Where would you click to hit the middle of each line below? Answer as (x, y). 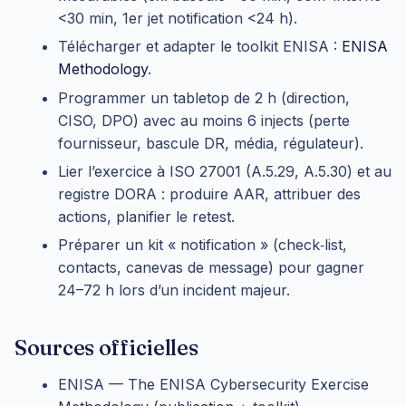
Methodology (103, 69)
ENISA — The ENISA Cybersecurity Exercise (213, 384)
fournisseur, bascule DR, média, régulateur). (211, 143)
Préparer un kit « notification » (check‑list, (203, 245)
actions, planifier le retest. (146, 216)
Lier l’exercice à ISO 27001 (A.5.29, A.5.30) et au (225, 171)
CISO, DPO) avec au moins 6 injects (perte (204, 120)
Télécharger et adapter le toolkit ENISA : (200, 47)
